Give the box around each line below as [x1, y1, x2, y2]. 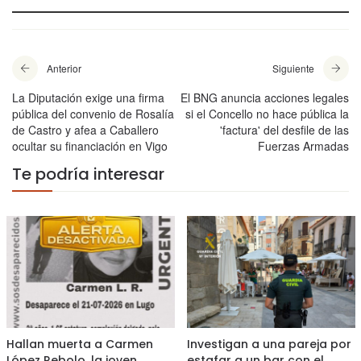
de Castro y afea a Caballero [12, 122, 159, 139]
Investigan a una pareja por [186, 335, 351, 352]
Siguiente [272, 61, 314, 76]
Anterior [47, 61, 81, 76]
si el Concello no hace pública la [185, 106, 349, 122]
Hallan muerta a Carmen [6, 335, 153, 352]
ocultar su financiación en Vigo [12, 138, 168, 155]
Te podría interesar [12, 163, 164, 186]
